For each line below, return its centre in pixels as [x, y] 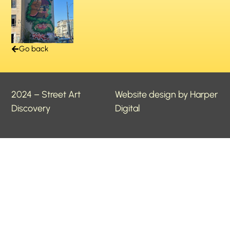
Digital [127, 108]
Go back [34, 49]
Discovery [31, 108]
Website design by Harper [166, 94]
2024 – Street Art [46, 94]
